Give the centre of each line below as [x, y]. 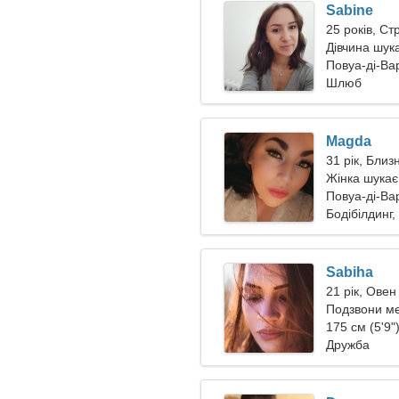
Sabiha [350, 272]
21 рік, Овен [361, 291]
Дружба [348, 345]
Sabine [350, 10]
